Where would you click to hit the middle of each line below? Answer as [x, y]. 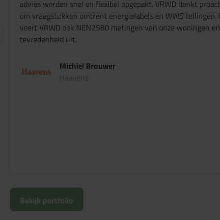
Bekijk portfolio [47, 200]
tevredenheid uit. [48, 40]
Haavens [74, 78]
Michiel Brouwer [87, 66]
